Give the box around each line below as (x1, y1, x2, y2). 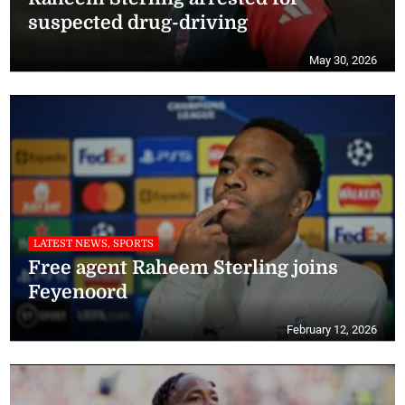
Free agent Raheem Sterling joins (28, 257, 339, 279)
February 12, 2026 (286, 323, 377, 337)
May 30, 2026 (308, 52, 377, 67)
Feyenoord (28, 281, 128, 304)
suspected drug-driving (28, 11, 249, 33)
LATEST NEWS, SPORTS (33, 237, 154, 250)
